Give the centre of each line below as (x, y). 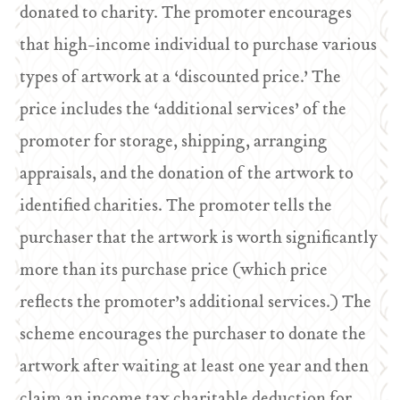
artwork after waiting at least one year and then (195, 367)
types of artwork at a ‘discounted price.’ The (181, 78)
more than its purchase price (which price (174, 271)
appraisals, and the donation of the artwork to (187, 175)
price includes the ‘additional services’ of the (183, 110)
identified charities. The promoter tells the (176, 207)
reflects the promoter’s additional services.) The (196, 303)
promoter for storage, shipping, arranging (174, 142)
